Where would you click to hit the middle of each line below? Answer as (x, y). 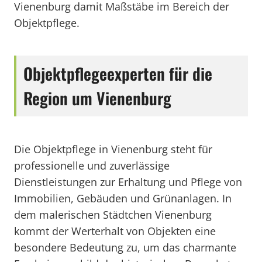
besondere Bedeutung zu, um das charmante (125, 247)
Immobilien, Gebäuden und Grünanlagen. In (123, 198)
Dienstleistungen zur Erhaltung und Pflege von (128, 182)
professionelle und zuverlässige (92, 166)
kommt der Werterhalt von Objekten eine (115, 231)
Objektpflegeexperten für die (118, 73)
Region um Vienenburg (97, 98)
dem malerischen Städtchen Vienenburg (113, 215)
